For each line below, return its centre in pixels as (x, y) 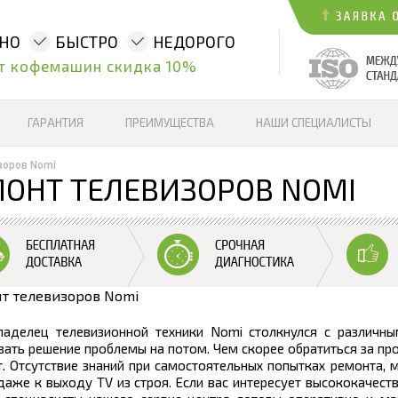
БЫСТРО (87, 42)
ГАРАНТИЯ (56, 123)
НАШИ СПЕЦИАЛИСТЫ (314, 123)
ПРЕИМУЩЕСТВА (170, 123)
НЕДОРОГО (194, 42)
